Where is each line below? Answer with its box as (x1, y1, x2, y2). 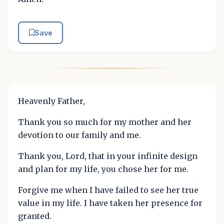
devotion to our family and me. (18, 130, 141, 140)
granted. (18, 211, 51, 221)
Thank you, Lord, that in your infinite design (18, 151, 197, 161)
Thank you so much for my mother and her (18, 117, 191, 127)
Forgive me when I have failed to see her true (18, 185, 198, 195)
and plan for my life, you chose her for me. (18, 164, 188, 174)
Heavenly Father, (18, 96, 85, 106)
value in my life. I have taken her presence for (18, 198, 202, 208)
